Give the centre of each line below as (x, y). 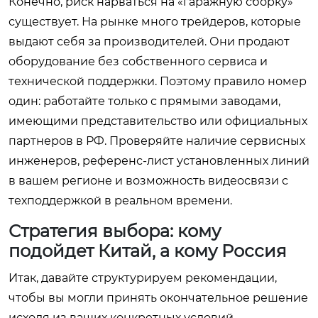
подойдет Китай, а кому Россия (148, 251)
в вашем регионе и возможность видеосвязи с (148, 181)
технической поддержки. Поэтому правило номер (158, 81)
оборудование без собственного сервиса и (138, 61)
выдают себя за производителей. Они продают (149, 42)
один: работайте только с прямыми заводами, (144, 101)
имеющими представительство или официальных (158, 121)
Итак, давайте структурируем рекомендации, (143, 278)
